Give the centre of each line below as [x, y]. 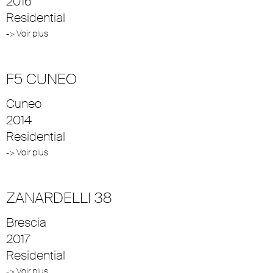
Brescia [26, 222]
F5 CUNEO [41, 79]
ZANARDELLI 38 [59, 197]
